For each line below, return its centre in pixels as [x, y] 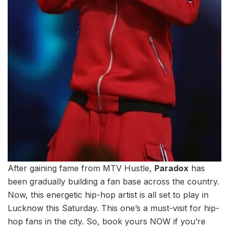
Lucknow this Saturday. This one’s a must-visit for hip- [113, 208]
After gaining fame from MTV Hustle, [81, 168]
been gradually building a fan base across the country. [113, 182]
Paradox [171, 168]
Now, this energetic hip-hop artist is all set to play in [108, 195]
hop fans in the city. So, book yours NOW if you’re [107, 222]
